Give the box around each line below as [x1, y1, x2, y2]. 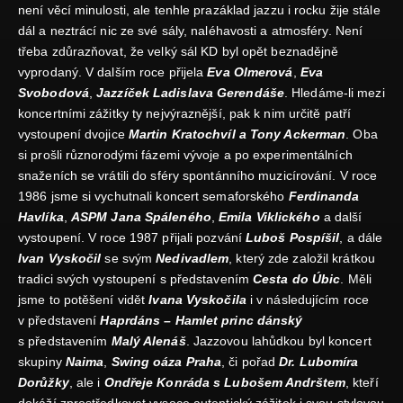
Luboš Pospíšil [246, 230, 340, 246]
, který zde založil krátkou [228, 251, 375, 266]
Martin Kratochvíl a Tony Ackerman [128, 127, 346, 142]
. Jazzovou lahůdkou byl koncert [185, 334, 372, 349]
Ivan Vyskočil [18, 251, 102, 266]
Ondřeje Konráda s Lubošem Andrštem [103, 375, 345, 390]
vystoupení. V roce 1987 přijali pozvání [18, 230, 246, 246]
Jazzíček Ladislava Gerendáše [96, 85, 284, 101]
